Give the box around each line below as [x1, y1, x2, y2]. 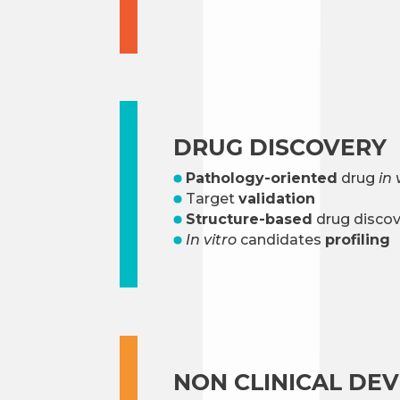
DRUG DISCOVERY [173, 134, 387, 162]
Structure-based [186, 211, 313, 229]
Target [182, 190, 239, 208]
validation [238, 190, 316, 208]
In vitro [186, 231, 237, 249]
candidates [237, 231, 326, 249]
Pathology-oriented [186, 170, 338, 187]
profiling [325, 231, 391, 249]
